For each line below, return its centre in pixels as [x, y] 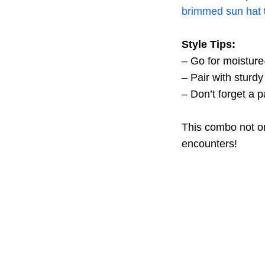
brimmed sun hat [221, 11]
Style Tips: [209, 44]
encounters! [209, 144]
